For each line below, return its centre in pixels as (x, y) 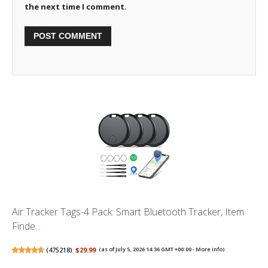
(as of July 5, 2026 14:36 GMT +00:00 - (147, 249)
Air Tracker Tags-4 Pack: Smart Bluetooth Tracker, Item (128, 212)
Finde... (26, 226)
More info (209, 249)
